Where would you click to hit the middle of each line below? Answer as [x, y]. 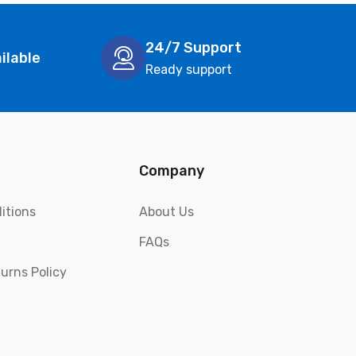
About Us [166, 212]
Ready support [189, 69]
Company [171, 171]
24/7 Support [193, 47]
